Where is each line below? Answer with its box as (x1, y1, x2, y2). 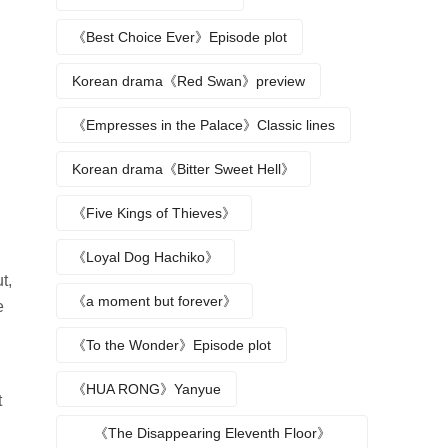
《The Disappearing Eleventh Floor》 (93, 425, 331, 441)
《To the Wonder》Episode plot (72, 337, 271, 353)
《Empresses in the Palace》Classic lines (72, 117, 335, 133)
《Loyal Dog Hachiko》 (72, 249, 219, 265)
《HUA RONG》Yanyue (72, 381, 221, 397)
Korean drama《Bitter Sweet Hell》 (72, 161, 295, 177)
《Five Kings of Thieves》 (72, 205, 236, 221)
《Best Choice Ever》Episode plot (72, 29, 287, 45)
